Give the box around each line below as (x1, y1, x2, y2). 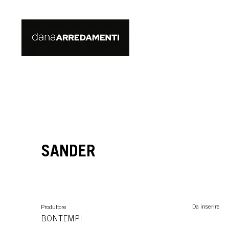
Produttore (41, 204, 66, 211)
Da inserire (192, 204, 220, 210)
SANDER (41, 145, 96, 161)
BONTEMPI (41, 215, 82, 223)
